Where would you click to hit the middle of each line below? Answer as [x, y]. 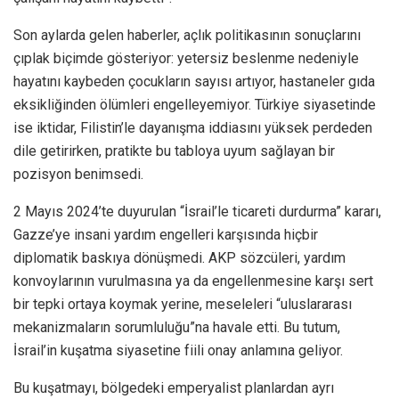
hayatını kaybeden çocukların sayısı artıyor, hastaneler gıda [194, 81]
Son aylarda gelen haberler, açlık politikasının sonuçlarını [187, 35]
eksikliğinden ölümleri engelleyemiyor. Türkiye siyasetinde [195, 104]
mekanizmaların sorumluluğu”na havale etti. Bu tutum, [177, 327]
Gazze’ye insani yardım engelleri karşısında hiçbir [166, 234]
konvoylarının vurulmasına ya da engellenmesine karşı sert [193, 281]
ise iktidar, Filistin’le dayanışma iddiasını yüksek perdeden [193, 127]
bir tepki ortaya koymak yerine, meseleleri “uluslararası [183, 304]
